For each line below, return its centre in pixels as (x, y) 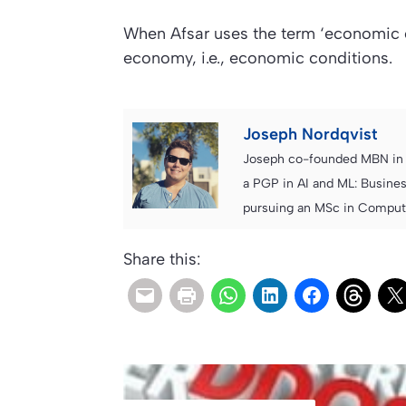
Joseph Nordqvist (310, 134)
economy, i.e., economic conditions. (258, 58)
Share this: (162, 259)
